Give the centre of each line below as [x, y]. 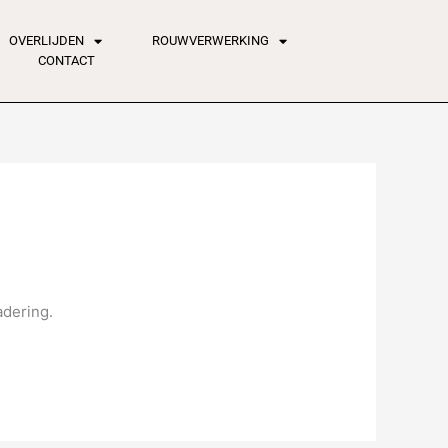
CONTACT [67, 61]
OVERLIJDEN [46, 41]
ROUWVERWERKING [210, 41]
